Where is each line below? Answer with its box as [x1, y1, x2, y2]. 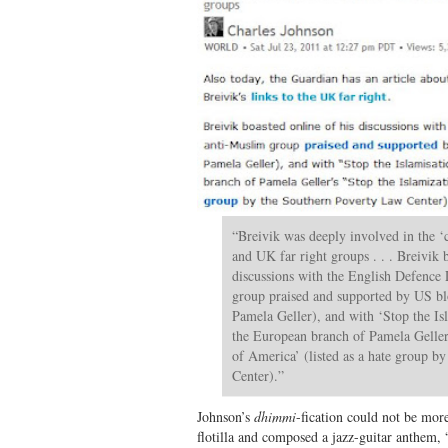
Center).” [232, 365, 284, 385]
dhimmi [254, 406, 296, 426]
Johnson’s [197, 406, 254, 426]
